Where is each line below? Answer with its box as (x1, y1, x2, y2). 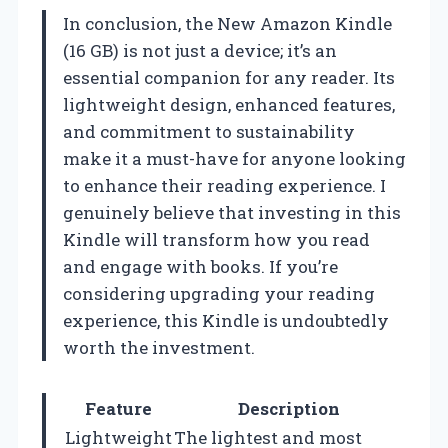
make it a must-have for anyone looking (63, 147, 406, 171)
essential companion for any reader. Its (63, 66, 395, 90)
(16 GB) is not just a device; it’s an (63, 39, 337, 63)
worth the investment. (63, 336, 255, 360)
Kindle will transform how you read (63, 228, 370, 252)
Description (238, 397, 340, 421)
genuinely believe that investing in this (63, 201, 401, 225)
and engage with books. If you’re (63, 255, 338, 279)
